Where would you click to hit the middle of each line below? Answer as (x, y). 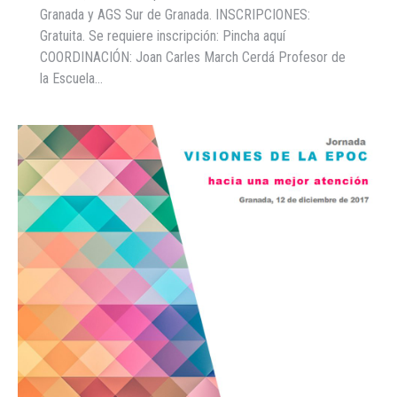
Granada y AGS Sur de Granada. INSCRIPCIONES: (175, 15)
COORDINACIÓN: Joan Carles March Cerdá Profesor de (193, 57)
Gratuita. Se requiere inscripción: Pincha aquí (163, 36)
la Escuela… (71, 78)
